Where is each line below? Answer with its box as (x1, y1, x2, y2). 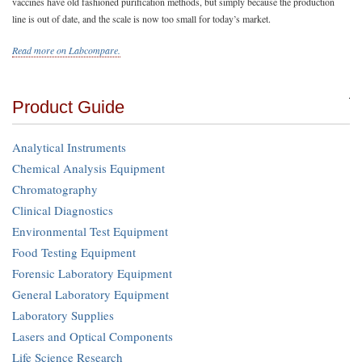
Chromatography (12, 181, 98, 197)
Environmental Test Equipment (12, 223, 168, 239)
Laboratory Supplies (12, 307, 114, 323)
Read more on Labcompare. (12, 44, 120, 57)
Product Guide (12, 97, 124, 117)
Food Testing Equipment (12, 244, 136, 260)
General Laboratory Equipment (12, 286, 169, 302)
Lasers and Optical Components (12, 328, 173, 344)
